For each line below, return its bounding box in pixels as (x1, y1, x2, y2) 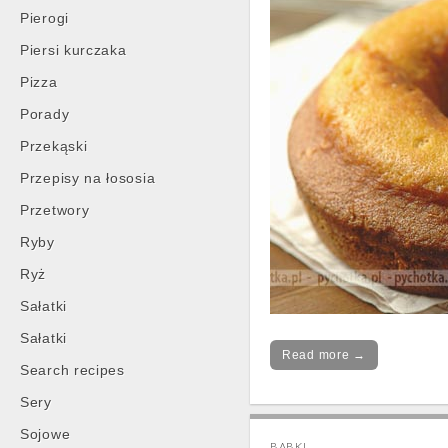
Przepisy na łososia (20, 170, 156, 186)
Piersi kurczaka (20, 42, 127, 58)
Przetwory (20, 202, 90, 218)
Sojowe (20, 426, 71, 442)
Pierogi (20, 10, 69, 26)
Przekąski (20, 138, 88, 154)
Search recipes (20, 362, 125, 378)
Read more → (282, 348, 366, 362)
